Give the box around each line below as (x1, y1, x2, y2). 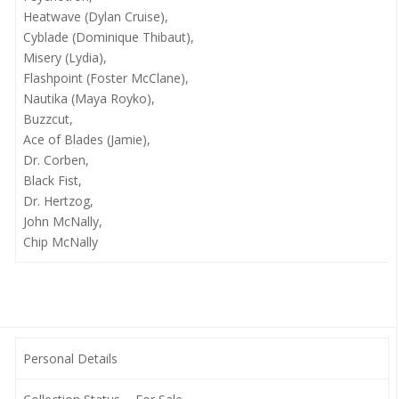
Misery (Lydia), (22, 49, 107, 66)
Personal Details (22, 350, 118, 367)
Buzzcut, (22, 110, 73, 127)
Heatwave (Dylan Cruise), (22, 8, 168, 25)
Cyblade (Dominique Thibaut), (22, 28, 194, 45)
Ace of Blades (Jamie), (22, 131, 151, 148)
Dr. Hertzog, (22, 192, 94, 209)
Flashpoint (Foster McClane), (22, 69, 189, 86)
